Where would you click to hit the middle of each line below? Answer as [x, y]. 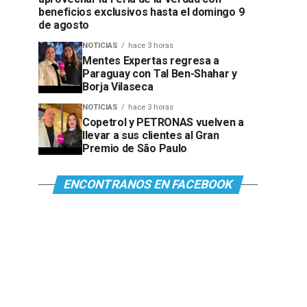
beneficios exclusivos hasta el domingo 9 [142, 12]
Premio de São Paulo [135, 148]
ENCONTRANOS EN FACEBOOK [148, 184]
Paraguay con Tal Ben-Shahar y [160, 74]
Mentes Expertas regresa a [151, 61]
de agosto [64, 25]
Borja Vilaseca [118, 87]
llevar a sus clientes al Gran [151, 135]
